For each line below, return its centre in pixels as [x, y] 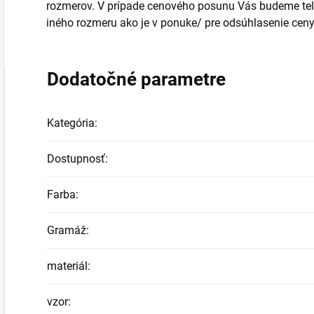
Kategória [71, 123]
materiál [67, 266]
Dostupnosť [76, 159]
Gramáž [67, 231]
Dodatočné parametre [136, 80]
